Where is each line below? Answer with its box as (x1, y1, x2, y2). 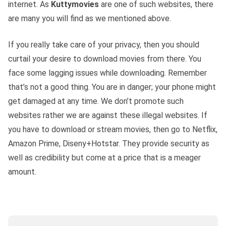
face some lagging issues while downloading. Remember (8, 68, 207, 78)
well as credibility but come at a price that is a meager (8, 152, 201, 162)
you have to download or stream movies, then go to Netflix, (8, 124, 217, 134)
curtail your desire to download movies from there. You (8, 53, 201, 64)
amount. (8, 166, 36, 177)
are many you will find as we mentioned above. (8, 13, 171, 23)
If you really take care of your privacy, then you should (8, 39, 199, 49)
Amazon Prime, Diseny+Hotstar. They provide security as (8, 138, 209, 148)
